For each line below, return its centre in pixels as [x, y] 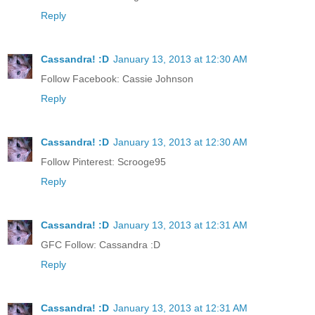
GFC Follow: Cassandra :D [101, 244]
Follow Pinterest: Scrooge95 [103, 161]
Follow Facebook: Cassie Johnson [117, 78]
